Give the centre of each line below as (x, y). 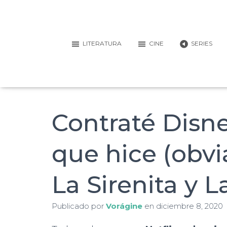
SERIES (201, 43)
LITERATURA (102, 43)
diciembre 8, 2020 (190, 206)
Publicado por (79, 206)
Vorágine (124, 206)
